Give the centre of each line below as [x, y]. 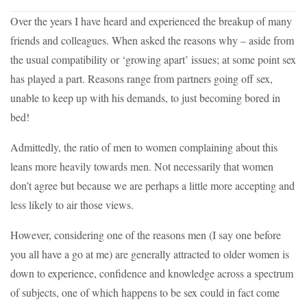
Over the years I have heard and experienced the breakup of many [151, 21]
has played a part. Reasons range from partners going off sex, [142, 79]
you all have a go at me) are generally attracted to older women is [150, 254]
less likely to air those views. [72, 205]
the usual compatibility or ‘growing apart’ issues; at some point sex [153, 60]
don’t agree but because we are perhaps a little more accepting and [152, 186]
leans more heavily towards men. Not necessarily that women [142, 167]
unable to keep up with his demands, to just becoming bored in [145, 98]
